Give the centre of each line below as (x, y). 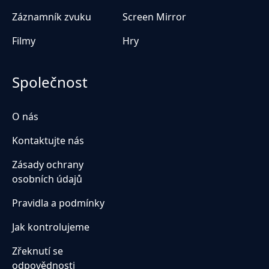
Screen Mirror (154, 17)
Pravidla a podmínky (58, 203)
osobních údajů (47, 179)
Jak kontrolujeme (51, 227)
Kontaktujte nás (48, 140)
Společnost (50, 82)
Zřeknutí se (38, 251)
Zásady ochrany (48, 164)
